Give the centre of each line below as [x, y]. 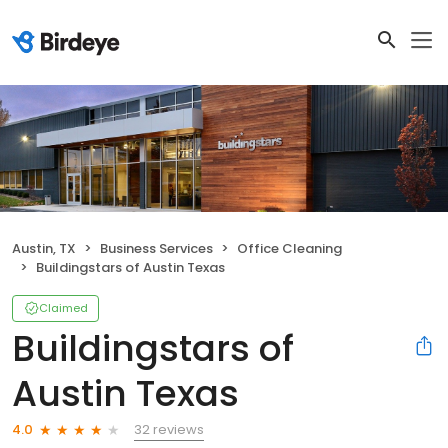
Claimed [63, 307]
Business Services [156, 248]
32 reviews [169, 429]
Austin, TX [44, 248]
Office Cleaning [289, 248]
